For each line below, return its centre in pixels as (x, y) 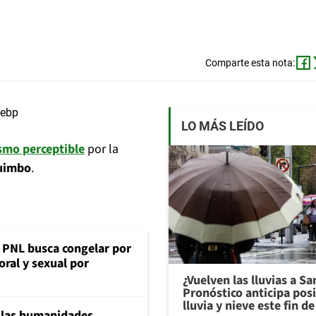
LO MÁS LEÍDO (223, 126)
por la (102, 150)
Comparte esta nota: (250, 63)
